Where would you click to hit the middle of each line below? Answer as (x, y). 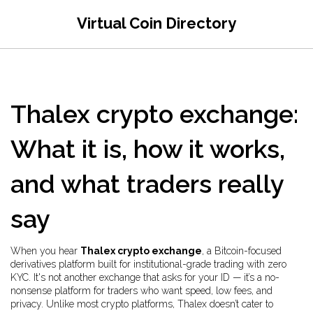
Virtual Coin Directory (156, 23)
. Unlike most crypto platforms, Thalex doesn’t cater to (157, 304)
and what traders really (147, 184)
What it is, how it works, (148, 149)
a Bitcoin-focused (244, 251)
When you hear (45, 251)
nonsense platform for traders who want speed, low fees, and (141, 291)
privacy (26, 304)
